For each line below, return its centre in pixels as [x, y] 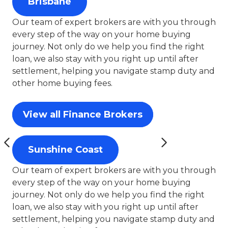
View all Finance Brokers [83, 115]
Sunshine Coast [65, 150]
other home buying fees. [62, 83]
